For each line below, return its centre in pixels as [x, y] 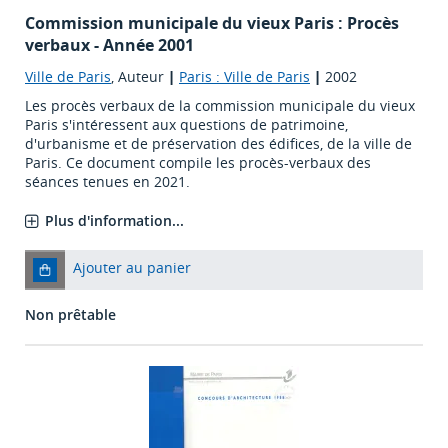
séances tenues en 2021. [107, 182]
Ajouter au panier [132, 268]
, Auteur [139, 77]
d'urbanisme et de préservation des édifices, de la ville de [218, 144]
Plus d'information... [114, 221]
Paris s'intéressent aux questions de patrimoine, [186, 125]
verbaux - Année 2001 [109, 45]
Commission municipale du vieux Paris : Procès [212, 23]
